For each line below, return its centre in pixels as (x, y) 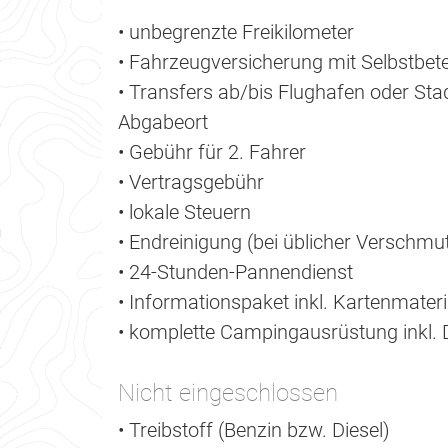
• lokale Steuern (184, 212)
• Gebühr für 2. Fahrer (212, 152)
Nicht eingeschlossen (228, 393)
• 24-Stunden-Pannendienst (235, 272)
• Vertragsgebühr (191, 182)
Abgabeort (163, 122)
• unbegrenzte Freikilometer (236, 32)
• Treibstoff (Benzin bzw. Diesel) (254, 430)
